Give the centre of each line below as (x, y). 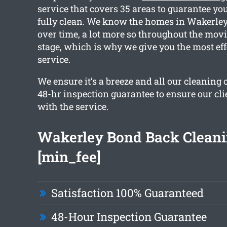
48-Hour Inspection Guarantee (129, 217)
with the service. (73, 107)
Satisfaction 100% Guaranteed (127, 193)
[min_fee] (69, 157)
